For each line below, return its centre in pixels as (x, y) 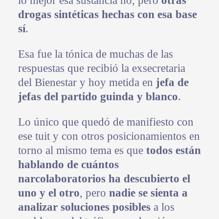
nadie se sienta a (148, 193)
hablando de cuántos (68, 165)
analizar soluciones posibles (84, 207)
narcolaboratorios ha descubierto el (104, 179)
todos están (173, 151)
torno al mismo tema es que (82, 151)
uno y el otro (49, 193)
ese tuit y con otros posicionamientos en (109, 136)
